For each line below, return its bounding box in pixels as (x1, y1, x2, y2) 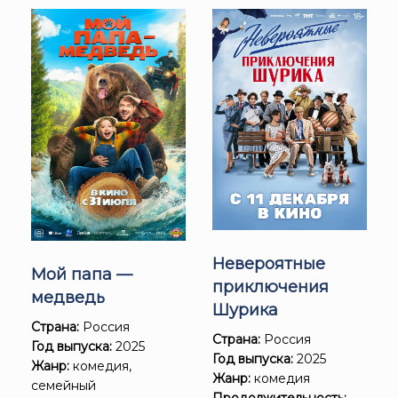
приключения (212, 276, 329, 297)
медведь (31, 288, 105, 308)
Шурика (212, 299, 278, 320)
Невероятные (212, 253, 325, 274)
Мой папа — (31, 265, 132, 285)
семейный (31, 378, 96, 394)
